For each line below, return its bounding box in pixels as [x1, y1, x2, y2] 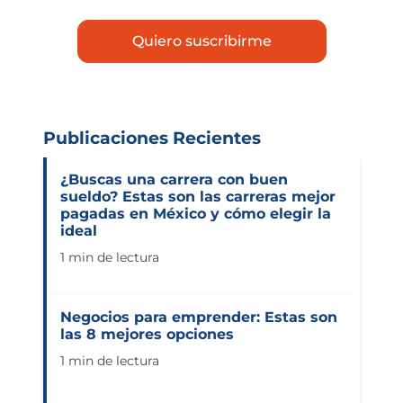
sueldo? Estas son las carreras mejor [60, 187, 336, 205]
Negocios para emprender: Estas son [60, 308, 337, 326]
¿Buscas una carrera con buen [60, 170, 288, 188]
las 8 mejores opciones [60, 325, 234, 343]
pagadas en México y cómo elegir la [60, 204, 331, 222]
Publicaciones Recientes [43, 126, 261, 148]
